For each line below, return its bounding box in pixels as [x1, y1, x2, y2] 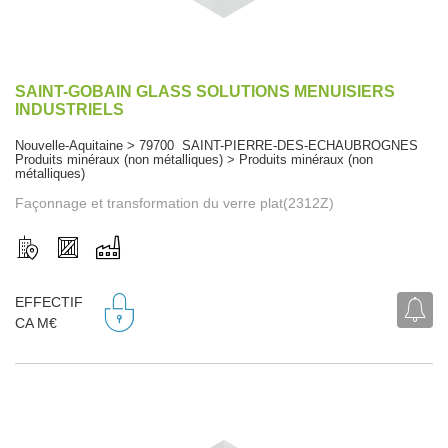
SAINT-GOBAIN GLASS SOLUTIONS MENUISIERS [15, 82, 395, 100]
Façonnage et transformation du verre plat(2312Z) [15, 194, 334, 211]
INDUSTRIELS [15, 100, 124, 118]
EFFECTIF [15, 294, 83, 311]
